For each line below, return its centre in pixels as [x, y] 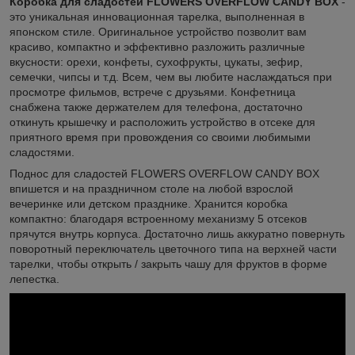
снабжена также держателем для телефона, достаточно [156, 107]
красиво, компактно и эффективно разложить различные [157, 46]
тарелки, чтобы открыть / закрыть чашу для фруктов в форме [168, 263]
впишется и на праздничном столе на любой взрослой [151, 188]
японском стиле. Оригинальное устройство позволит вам [158, 31]
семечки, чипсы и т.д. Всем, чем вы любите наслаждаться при [171, 76]
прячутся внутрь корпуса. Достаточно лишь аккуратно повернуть [177, 233]
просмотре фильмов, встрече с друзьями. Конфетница [153, 92]
